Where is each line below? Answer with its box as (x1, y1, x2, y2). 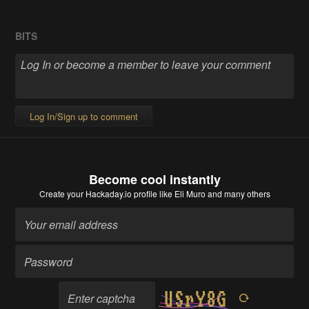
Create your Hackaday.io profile (39, 188, 157, 200)
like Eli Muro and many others (157, 188, 270, 200)
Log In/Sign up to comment (30, 110, 139, 123)
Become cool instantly (88, 170, 221, 189)
